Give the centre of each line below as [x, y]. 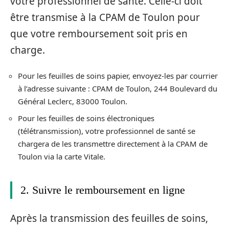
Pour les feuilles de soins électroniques [86, 118]
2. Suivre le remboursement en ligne [103, 190]
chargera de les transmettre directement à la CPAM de [113, 143]
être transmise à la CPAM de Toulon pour [105, 17]
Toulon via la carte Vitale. [62, 156]
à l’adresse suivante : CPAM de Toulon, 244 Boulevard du [118, 88]
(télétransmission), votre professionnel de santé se [107, 131]
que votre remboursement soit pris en [99, 33]
